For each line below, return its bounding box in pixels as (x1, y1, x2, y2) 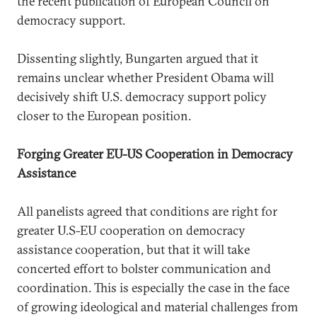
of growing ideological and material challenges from (17, 298, 298, 315)
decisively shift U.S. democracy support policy (17, 88, 267, 105)
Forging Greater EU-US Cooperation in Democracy (17, 145, 293, 162)
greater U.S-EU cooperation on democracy (17, 221, 246, 238)
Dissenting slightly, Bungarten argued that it (17, 50, 258, 67)
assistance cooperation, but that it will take (17, 241, 250, 258)
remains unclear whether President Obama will (17, 69, 274, 86)
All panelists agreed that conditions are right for (17, 202, 277, 219)
